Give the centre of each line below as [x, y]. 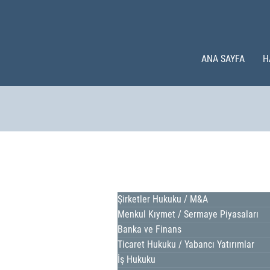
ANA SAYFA [223, 59]
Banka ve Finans [149, 229]
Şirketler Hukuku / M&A [163, 199]
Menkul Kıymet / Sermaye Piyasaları [188, 214]
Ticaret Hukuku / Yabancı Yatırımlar [186, 244]
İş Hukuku [137, 259]
